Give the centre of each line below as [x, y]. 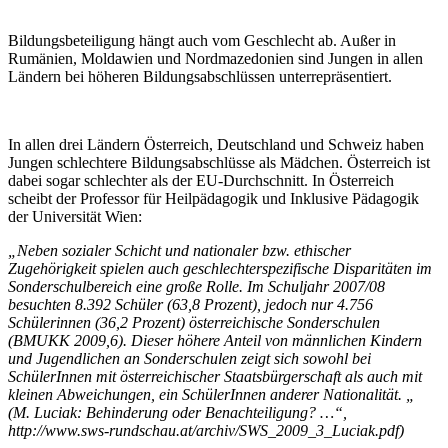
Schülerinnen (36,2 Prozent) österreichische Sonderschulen [194, 322]
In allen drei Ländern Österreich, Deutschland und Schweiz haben [216, 144]
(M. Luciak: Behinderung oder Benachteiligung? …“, [177, 412]
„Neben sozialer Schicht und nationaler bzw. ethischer [179, 250]
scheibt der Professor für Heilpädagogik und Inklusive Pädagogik [213, 198]
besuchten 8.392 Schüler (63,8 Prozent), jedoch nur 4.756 [190, 304]
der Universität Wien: [75, 216]
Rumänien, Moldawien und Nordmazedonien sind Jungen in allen [215, 58]
